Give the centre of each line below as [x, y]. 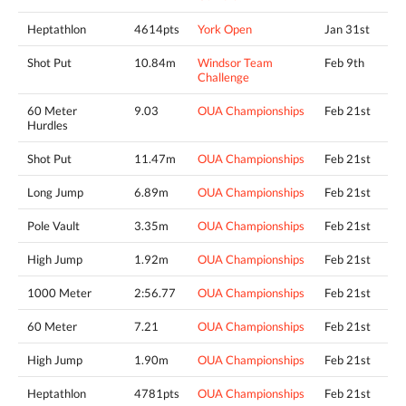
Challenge [223, 77]
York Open [225, 29]
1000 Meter [59, 293]
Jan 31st [347, 29]
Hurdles [48, 126]
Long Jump [55, 193]
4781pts [157, 394]
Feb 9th [344, 63]
